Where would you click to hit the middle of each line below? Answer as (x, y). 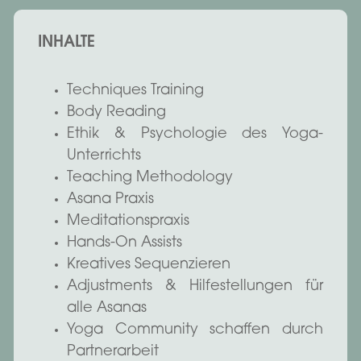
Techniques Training (135, 91)
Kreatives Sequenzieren (149, 265)
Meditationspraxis (128, 221)
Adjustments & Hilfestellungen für (195, 286)
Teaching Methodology (150, 178)
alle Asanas (107, 308)
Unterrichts (104, 156)
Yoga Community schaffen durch (195, 330)
